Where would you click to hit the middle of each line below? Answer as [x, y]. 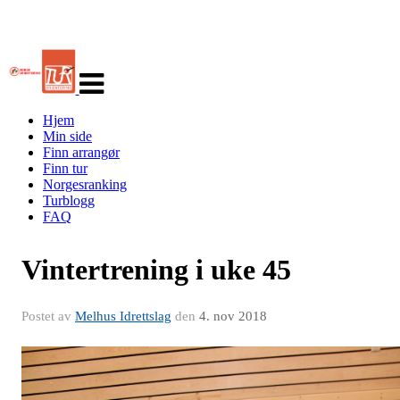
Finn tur [65, 168]
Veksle [97, 56]
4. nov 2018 [233, 316]
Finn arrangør [81, 152]
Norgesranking [85, 184]
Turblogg [69, 200]
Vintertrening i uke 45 [156, 270]
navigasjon [108, 72]
